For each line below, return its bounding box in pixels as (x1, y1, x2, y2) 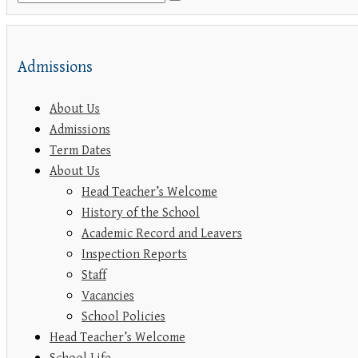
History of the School (82, 205, 200, 221)
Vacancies (82, 288, 134, 304)
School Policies (82, 309, 165, 325)
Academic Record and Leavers (82, 226, 242, 242)
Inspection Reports (82, 247, 187, 263)
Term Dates (50, 143, 111, 159)
